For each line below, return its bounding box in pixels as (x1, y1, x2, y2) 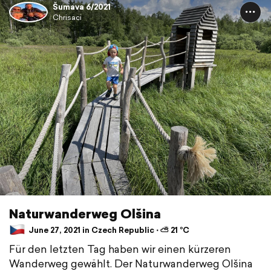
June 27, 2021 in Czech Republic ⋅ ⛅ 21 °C (27, 224, 189, 236)
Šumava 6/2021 (53, 1, 111, 13)
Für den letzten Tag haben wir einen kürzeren (9, 241, 231, 257)
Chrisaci (53, 12, 82, 23)
